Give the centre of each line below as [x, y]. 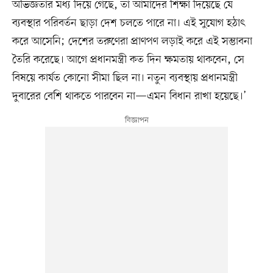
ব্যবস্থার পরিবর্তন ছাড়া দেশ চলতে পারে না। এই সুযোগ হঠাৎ [128, 23]
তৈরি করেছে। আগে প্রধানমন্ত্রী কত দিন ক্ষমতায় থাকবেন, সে [128, 59]
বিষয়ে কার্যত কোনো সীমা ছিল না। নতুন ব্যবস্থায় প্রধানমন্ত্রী [125, 78]
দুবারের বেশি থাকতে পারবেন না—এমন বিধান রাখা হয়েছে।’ [129, 96]
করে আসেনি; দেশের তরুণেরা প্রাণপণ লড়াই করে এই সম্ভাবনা [132, 41]
